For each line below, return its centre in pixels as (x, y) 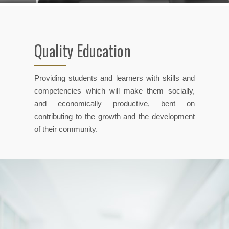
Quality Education (83, 50)
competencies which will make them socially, (114, 90)
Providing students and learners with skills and (114, 78)
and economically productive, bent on (114, 103)
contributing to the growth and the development (114, 116)
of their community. (66, 129)
